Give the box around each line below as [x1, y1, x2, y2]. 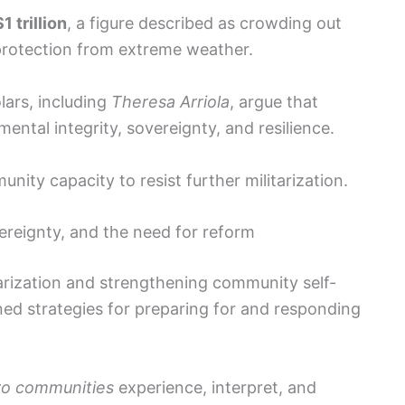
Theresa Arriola [111, 91, 230, 111]
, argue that [230, 91, 318, 111]
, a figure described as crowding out [67, 13, 342, 33]
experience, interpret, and [114, 378, 316, 398]
